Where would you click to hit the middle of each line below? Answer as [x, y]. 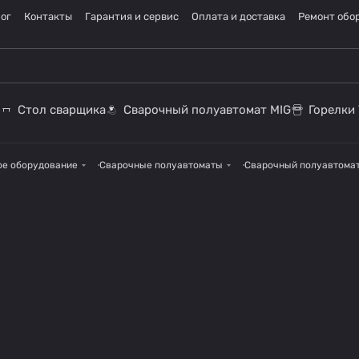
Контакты [48, 16]
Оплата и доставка [238, 16]
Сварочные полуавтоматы [161, 165]
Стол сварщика [62, 110]
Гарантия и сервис [132, 16]
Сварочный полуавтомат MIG [207, 110]
